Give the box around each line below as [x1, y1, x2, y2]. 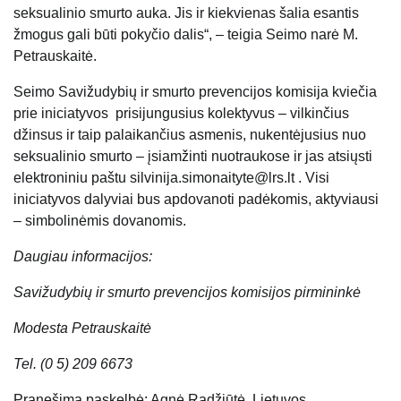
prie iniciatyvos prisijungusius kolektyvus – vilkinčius [13, 106, 349, 122]
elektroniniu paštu [13, 170, 130, 186]
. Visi [294, 170, 329, 186]
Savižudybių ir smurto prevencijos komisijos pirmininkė [13, 285, 361, 301]
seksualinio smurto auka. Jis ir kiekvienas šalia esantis [13, 5, 359, 21]
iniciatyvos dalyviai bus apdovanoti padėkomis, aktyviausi [13, 192, 379, 208]
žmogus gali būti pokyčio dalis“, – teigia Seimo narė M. [13, 27, 358, 43]
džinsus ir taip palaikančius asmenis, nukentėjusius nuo [13, 127, 366, 143]
